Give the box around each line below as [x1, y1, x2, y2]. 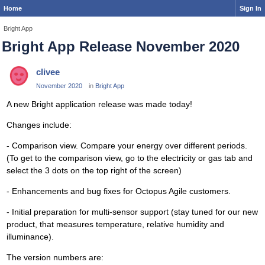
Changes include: [7, 120, 72, 130]
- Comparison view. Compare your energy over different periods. [7, 141, 247, 151]
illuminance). [7, 232, 54, 242]
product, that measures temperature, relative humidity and [7, 219, 224, 230]
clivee [36, 67, 60, 77]
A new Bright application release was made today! [7, 99, 192, 109]
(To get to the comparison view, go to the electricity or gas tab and [7, 153, 253, 163]
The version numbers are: [7, 253, 104, 263]
